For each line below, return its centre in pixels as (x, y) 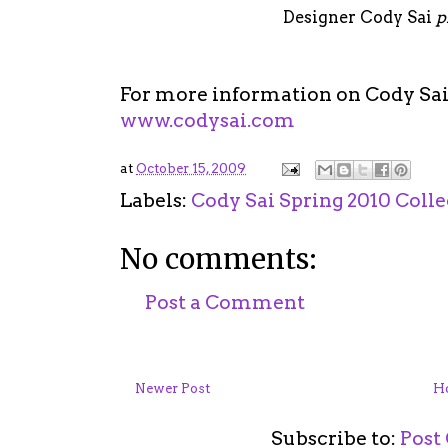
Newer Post (172, 389)
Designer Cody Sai (359, 16)
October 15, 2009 (191, 168)
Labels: (155, 200)
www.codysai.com (207, 120)
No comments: (218, 259)
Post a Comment (225, 302)
